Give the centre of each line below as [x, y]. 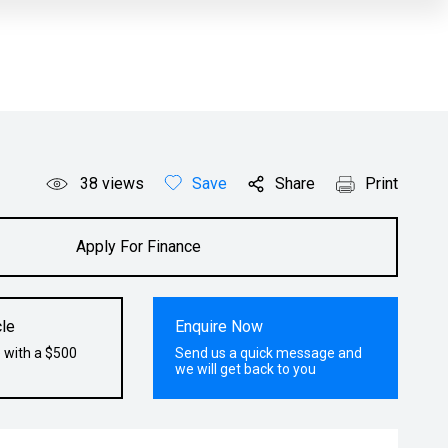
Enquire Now [219, 326]
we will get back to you [246, 369]
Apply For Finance [138, 246]
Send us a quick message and [269, 353]
